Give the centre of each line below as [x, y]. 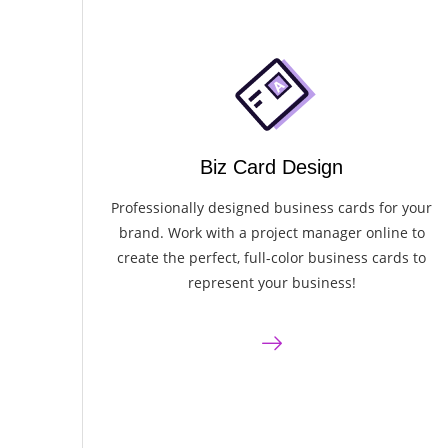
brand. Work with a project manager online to [271, 233]
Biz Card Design [272, 167]
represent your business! [271, 283]
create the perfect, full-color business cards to [272, 258]
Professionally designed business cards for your [272, 208]
